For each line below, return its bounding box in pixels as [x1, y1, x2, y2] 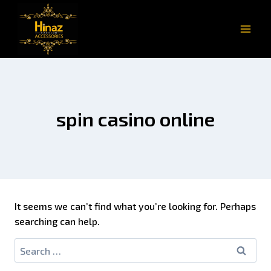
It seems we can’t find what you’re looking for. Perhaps [15, 200, 256, 212]
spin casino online [56, 107, 215, 131]
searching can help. [15, 215, 100, 227]
